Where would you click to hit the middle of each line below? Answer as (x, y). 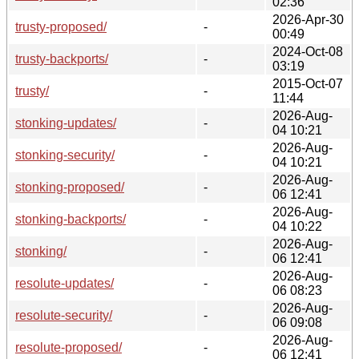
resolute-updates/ (65, 283)
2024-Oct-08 (308, 51)
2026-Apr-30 (308, 19)
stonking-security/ (65, 155)
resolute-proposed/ (69, 347)
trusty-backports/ (62, 58)
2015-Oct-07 (308, 83)
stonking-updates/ (66, 123)
